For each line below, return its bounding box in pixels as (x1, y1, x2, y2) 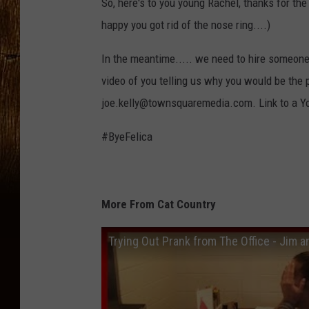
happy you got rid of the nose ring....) (101, 18, 270, 32)
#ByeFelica (101, 130, 152, 144)
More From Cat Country (101, 197, 216, 212)
